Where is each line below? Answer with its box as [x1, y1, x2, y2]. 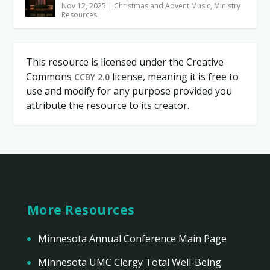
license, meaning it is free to [109, 70, 239, 84]
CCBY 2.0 [74, 71, 110, 83]
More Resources [27, 201, 135, 219]
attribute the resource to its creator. [25, 99, 189, 113]
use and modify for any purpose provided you [25, 84, 232, 98]
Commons [25, 70, 74, 84]
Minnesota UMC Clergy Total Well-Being [38, 255, 222, 269]
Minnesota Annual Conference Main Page [38, 232, 227, 246]
